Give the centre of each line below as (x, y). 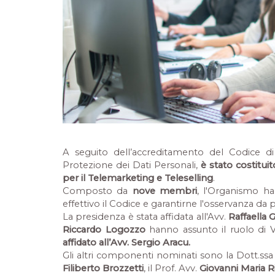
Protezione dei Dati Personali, (132, 165)
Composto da (98, 191)
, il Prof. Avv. (172, 268)
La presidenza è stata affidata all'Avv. (145, 217)
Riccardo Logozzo (104, 230)
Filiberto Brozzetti (103, 268)
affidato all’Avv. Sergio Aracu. (126, 242)
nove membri (165, 191)
